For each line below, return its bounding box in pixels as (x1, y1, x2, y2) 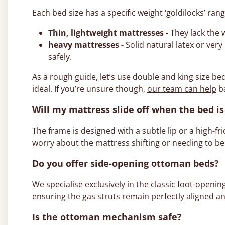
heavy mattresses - (48, 39, 126, 50)
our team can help (147, 83, 216, 94)
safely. (48, 51, 72, 62)
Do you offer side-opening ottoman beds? (32, 157, 219, 169)
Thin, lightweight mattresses (48, 27, 164, 38)
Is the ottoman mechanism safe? (32, 210, 182, 223)
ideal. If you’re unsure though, (32, 83, 147, 94)
